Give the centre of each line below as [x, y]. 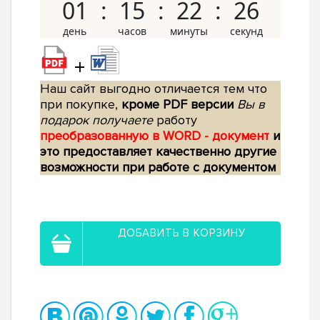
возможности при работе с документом [158, 167]
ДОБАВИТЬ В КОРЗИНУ [182, 233]
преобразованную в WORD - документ [156, 136]
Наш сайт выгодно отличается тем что [154, 89]
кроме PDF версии [177, 105]
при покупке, [81, 105]
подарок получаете [96, 120]
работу [175, 120]
